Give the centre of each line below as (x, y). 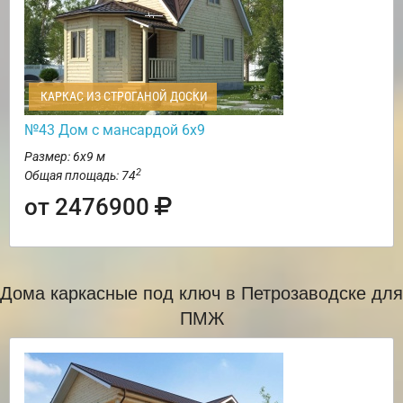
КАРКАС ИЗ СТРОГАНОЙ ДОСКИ (123, 97)
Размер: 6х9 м (65, 157)
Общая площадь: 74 (80, 176)
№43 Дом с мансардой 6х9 (115, 130)
